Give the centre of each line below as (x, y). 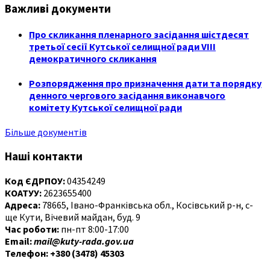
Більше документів (46, 132)
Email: (19, 241)
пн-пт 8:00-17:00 (94, 229)
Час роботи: (32, 229)
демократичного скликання (93, 58)
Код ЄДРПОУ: (35, 181)
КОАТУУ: (23, 193)
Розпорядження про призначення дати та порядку (145, 83)
